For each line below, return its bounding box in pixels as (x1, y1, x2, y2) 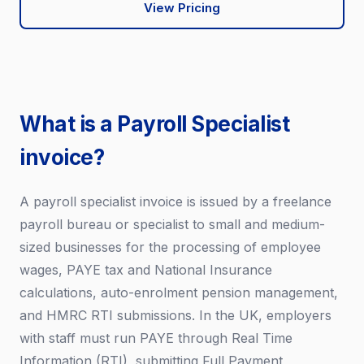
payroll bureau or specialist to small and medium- (19, 216, 325, 232)
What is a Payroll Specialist (19, 111, 289, 136)
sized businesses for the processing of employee (19, 239, 321, 255)
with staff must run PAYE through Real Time (19, 330, 292, 346)
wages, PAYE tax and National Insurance (19, 262, 272, 278)
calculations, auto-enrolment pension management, (19, 284, 338, 301)
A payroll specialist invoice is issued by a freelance (19, 193, 331, 210)
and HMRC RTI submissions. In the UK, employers (19, 307, 331, 323)
